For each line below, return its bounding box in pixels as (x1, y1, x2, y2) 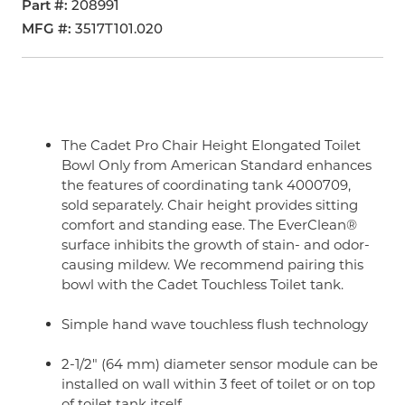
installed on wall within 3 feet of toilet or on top (61, 375, 375, 392)
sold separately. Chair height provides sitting (61, 196, 358, 213)
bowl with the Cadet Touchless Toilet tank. (61, 276, 344, 293)
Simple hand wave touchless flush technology (61, 316, 368, 333)
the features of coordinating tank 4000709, (61, 176, 351, 193)
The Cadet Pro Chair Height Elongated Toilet (61, 137, 361, 154)
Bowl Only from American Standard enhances (61, 156, 372, 174)
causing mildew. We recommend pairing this (61, 256, 363, 273)
